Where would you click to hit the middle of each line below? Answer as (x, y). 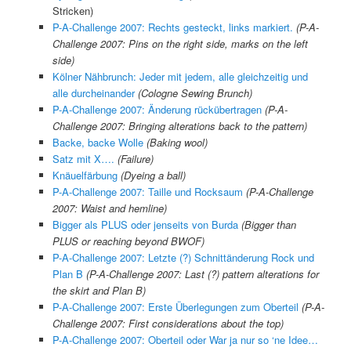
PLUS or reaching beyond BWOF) (128, 241)
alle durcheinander (93, 92)
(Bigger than (268, 224)
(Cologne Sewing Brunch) (195, 92)
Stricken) (72, 10)
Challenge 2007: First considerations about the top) (168, 323)
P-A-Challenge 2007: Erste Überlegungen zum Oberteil (175, 306)
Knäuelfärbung (85, 175)
